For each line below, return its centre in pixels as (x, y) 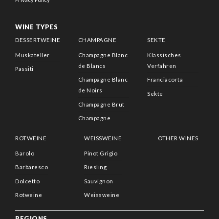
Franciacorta (165, 80)
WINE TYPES (37, 27)
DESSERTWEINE (38, 40)
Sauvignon (99, 181)
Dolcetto (28, 181)
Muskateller (33, 55)
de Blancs (92, 66)
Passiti (24, 69)
